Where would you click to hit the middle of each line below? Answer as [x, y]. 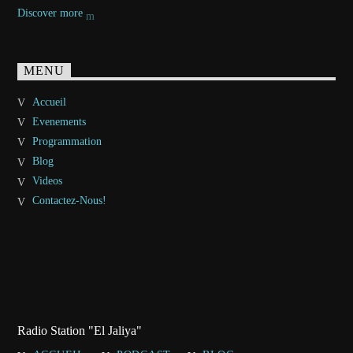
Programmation [67, 141]
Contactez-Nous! [69, 201]
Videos [47, 181]
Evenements [59, 121]
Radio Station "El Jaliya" [80, 331]
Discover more [52, 13]
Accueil [49, 102]
